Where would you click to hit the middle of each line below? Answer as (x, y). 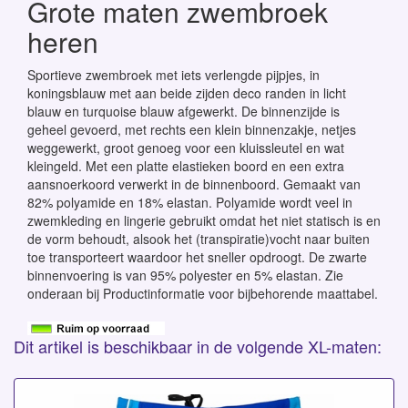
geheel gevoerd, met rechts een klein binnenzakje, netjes (192, 129)
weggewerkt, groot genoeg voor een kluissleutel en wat (186, 148)
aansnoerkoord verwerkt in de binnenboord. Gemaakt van (194, 184)
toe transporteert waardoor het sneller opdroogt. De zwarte (197, 257)
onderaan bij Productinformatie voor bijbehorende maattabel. (203, 293)
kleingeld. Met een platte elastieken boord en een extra (186, 166)
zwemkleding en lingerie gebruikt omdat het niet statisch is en (204, 220)
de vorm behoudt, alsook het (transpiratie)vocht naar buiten (199, 239)
